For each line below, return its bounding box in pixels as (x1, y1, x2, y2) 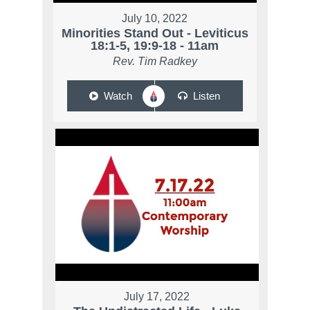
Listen (192, 90, 220, 102)
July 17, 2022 (124, 291, 190, 303)
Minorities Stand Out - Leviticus (61, 26, 248, 41)
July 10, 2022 (122, 12, 188, 25)
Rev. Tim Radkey (112, 55, 197, 68)
